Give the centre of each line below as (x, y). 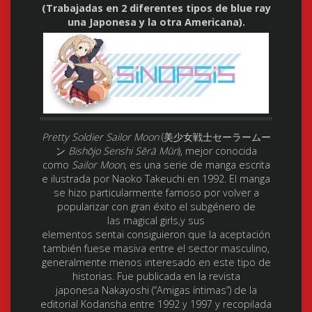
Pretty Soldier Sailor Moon (100, 136)
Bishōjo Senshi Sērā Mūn (123, 150)
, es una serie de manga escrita (197, 164)
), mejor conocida (217, 150)
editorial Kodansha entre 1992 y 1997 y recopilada (156, 304)
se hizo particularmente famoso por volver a (156, 192)
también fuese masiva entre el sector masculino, (156, 248)
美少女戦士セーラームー (217, 136)
